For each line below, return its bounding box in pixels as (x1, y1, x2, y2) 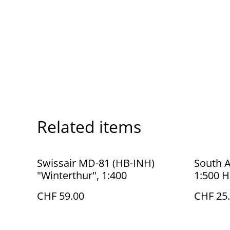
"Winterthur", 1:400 (37, 168, 127, 182)
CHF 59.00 (37, 189, 84, 203)
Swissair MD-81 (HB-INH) (37, 156, 155, 170)
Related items (37, 116, 141, 138)
